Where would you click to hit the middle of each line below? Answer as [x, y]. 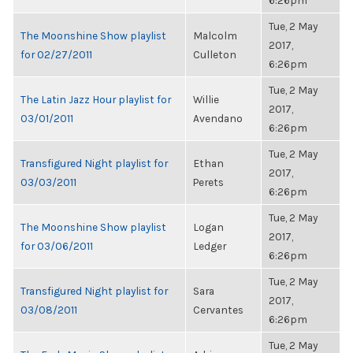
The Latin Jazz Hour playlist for [96, 99]
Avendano [218, 118]
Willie [206, 99]
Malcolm [215, 35]
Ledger [210, 246]
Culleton [215, 54]
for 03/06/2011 [57, 246]
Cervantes [218, 310]
